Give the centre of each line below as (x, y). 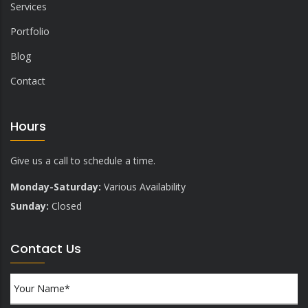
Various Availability (143, 186)
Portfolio (30, 31)
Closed (65, 206)
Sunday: (30, 206)
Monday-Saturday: (56, 186)
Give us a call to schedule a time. (83, 160)
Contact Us (46, 248)
